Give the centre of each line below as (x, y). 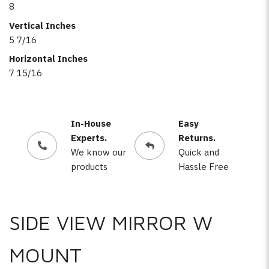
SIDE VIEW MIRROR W (111, 222)
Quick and (198, 152)
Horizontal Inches (48, 59)
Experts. (89, 138)
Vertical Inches (42, 25)
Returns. (197, 138)
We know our (98, 152)
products (89, 167)
